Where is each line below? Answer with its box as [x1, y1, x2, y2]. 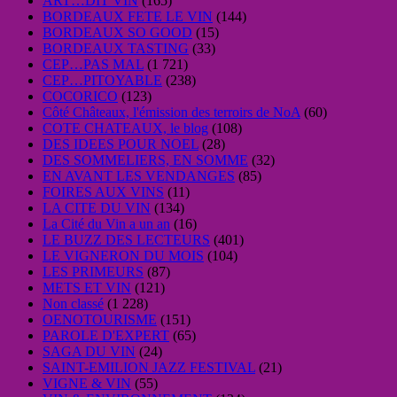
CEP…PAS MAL [43, 56, 144, 72]
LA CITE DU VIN [43, 199, 151, 215]
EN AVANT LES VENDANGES [43, 167, 235, 183]
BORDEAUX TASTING [43, 40, 189, 56]
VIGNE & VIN [43, 375, 131, 391]
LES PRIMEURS [43, 263, 144, 279]
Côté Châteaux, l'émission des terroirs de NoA [43, 104, 300, 120]
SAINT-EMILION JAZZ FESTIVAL [43, 359, 255, 375]
